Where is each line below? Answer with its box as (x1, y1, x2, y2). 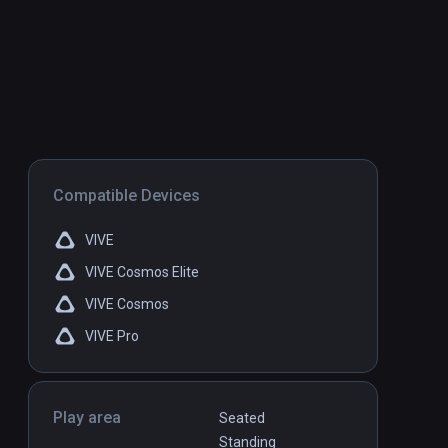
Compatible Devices (53, 186, 200, 206)
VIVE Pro (85, 328, 139, 345)
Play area (53, 408, 121, 428)
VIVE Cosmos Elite (85, 264, 199, 281)
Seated (219, 410, 265, 427)
